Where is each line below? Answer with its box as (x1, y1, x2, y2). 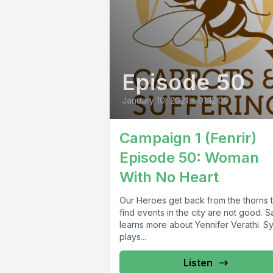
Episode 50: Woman (119, 149, 259, 167)
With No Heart (119, 168, 219, 186)
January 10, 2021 (122, 95, 188, 106)
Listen (183, 257, 213, 269)
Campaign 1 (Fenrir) (119, 129, 257, 147)
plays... (119, 232, 146, 243)
